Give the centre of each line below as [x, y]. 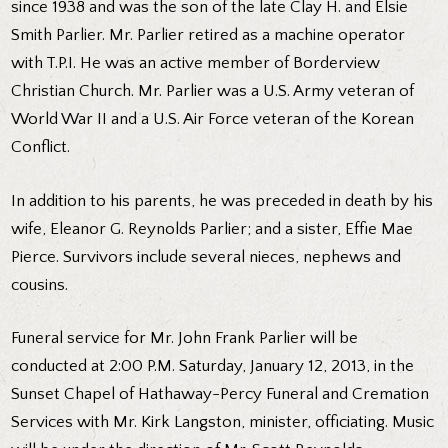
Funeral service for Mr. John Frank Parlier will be [185, 338]
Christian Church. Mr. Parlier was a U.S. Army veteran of [213, 91]
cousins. [40, 284]
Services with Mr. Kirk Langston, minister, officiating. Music [223, 422]
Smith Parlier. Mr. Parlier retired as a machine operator [208, 35]
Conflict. [41, 147]
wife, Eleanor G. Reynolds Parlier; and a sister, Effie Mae [212, 228]
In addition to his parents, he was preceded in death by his [222, 200]
